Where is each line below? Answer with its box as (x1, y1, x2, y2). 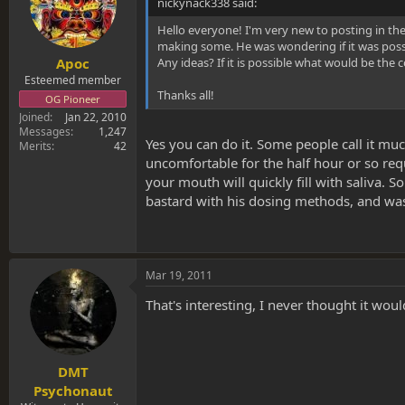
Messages (19, 124, 71, 140)
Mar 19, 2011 (146, 268, 212, 284)
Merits (19, 138, 52, 155)
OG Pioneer (45, 92, 100, 107)
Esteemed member (24, 72, 121, 89)
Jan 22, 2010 (65, 109, 127, 126)
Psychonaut (33, 381, 113, 400)
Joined (19, 109, 50, 126)
